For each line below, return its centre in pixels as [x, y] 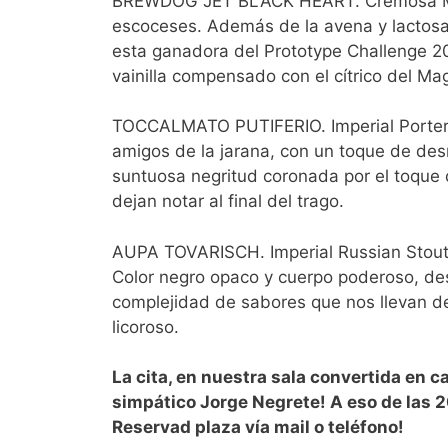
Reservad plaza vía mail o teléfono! [258, 427]
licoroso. [145, 326]
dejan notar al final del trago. [228, 201]
